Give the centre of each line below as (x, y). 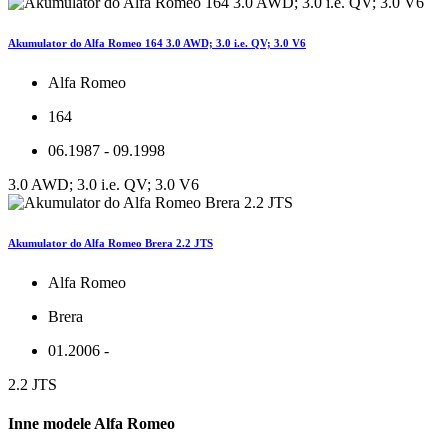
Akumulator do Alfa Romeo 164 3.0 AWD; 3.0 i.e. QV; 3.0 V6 (157, 43)
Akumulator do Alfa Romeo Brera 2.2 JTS (110, 242)
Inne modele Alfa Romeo (91, 424)
